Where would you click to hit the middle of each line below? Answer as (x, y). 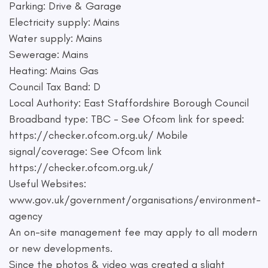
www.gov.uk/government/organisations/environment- (135, 200)
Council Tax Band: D (55, 87)
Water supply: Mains (56, 38)
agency (26, 216)
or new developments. (61, 248)
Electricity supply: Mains (64, 22)
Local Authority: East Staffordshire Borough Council (129, 103)
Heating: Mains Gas (54, 71)
